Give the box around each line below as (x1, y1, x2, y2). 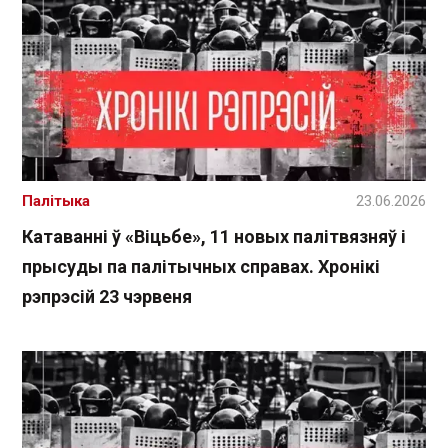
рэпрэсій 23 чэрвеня (22, 285, 192, 307)
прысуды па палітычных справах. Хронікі (22, 255, 380, 277)
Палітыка (22, 191, 90, 210)
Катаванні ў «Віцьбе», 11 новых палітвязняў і (22, 225, 406, 247)
